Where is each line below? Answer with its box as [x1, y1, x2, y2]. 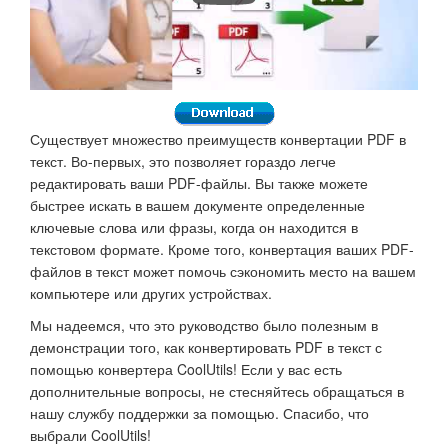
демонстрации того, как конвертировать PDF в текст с [30, 337, 382, 358]
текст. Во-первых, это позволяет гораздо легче [30, 151, 336, 172]
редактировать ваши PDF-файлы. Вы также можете [30, 173, 368, 194]
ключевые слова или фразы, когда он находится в [30, 217, 358, 238]
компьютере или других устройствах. [30, 283, 272, 304]
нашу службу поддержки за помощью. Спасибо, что [30, 403, 369, 424]
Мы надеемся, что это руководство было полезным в [30, 315, 378, 336]
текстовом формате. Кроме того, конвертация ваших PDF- [30, 239, 414, 260]
